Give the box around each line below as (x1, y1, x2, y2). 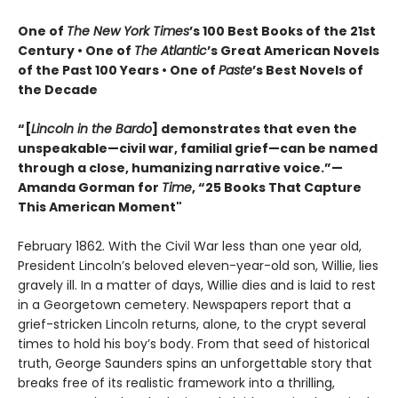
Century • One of (18, 42, 134, 60)
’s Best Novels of (252, 61, 363, 80)
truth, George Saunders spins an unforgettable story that (18, 354, 372, 373)
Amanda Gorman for (18, 179, 162, 197)
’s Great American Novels (207, 42, 379, 60)
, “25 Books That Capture (192, 179, 362, 197)
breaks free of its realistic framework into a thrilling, (18, 374, 335, 393)
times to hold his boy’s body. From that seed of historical (18, 335, 370, 354)
